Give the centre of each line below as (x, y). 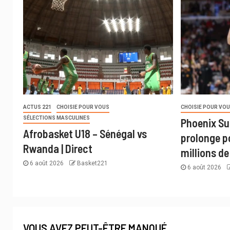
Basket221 (92, 164)
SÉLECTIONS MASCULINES (56, 118)
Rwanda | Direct (58, 149)
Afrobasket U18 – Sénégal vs (85, 134)
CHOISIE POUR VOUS (83, 107)
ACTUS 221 (37, 107)
